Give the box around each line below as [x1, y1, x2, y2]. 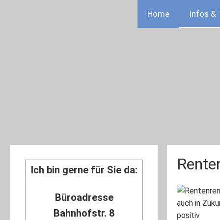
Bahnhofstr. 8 [54, 207, 114, 219]
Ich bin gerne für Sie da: [30, 164, 137, 176]
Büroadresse [55, 192, 113, 203]
